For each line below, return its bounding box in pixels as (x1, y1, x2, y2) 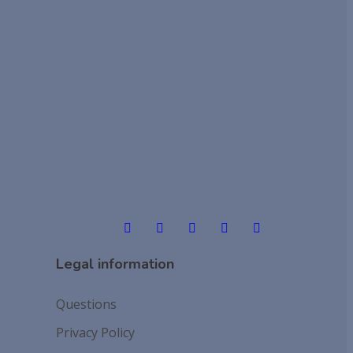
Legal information (56, 255, 174, 274)
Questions (56, 295, 117, 314)
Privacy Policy (56, 324, 135, 342)
